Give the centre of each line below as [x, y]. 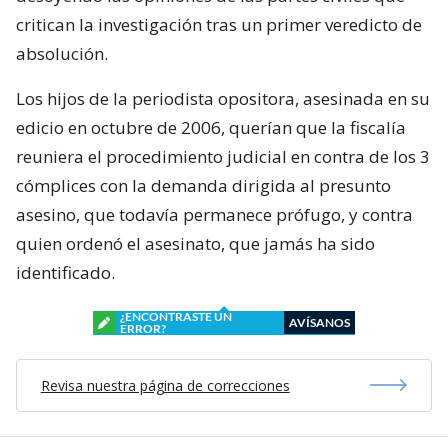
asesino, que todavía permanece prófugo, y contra [214, 214]
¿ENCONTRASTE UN [176, 316]
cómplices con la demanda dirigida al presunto [203, 185]
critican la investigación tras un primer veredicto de [219, 24]
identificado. [65, 272]
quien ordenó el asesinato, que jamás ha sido [195, 243]
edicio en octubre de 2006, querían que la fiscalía [211, 127]
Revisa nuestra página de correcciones [165, 385]
